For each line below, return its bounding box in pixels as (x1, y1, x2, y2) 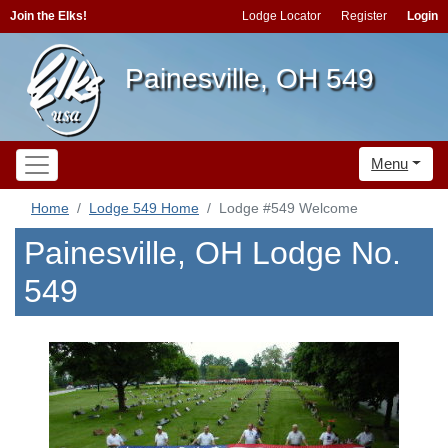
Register (341, 9, 387, 23)
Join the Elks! (10, 9, 87, 23)
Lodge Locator (242, 9, 321, 23)
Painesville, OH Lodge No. (24, 235, 401, 271)
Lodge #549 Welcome (219, 200, 358, 216)
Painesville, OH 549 (125, 63, 374, 94)
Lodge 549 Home (89, 200, 199, 216)
